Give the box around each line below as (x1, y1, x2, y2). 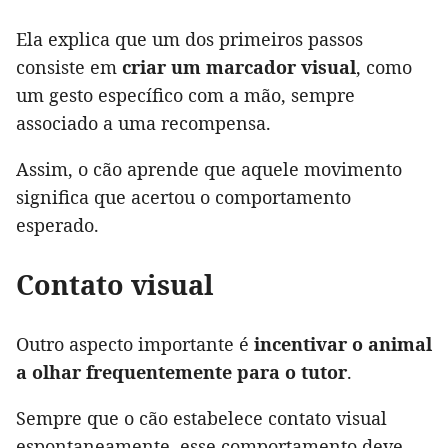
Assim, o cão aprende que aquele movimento (16, 157, 402, 182)
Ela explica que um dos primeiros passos (16, 27, 363, 52)
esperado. (16, 213, 99, 238)
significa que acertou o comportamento (16, 185, 351, 210)
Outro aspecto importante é (16, 332, 254, 357)
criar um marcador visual (122, 55, 356, 80)
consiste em (16, 55, 122, 80)
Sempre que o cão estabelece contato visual (16, 406, 387, 431)
